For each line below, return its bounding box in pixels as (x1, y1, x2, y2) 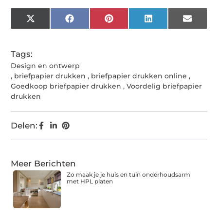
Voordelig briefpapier (127, 82, 202, 91)
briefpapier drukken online (91, 72, 187, 81)
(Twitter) (34, 25, 70, 36)
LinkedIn (152, 17, 188, 27)
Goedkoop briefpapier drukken (11, 82, 122, 91)
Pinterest (112, 17, 150, 27)
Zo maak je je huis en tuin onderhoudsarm (67, 171, 191, 179)
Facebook (73, 17, 115, 27)
